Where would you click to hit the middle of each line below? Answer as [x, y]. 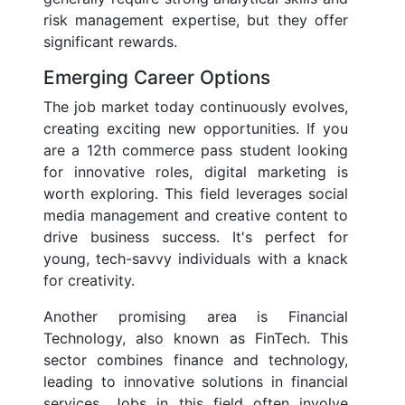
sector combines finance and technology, [196, 360]
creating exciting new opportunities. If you [196, 129]
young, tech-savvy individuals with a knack [196, 259]
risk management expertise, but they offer [196, 20]
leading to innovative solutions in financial [196, 382]
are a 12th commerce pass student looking [196, 151]
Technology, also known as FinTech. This [196, 339]
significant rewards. [110, 42]
